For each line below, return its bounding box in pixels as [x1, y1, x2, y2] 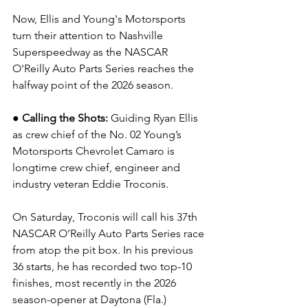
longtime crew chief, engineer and [12, 161, 183, 174]
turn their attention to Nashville [12, 29, 166, 42]
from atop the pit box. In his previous [12, 243, 196, 256]
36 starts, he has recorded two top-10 [12, 260, 195, 273]
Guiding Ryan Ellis [111, 111, 201, 124]
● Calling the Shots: [12, 111, 111, 124]
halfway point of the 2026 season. [12, 78, 173, 91]
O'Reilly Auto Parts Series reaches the [12, 62, 197, 75]
